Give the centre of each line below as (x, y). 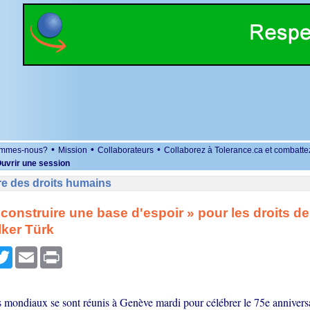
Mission (73, 150)
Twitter (27, 252)
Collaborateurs (126, 150)
